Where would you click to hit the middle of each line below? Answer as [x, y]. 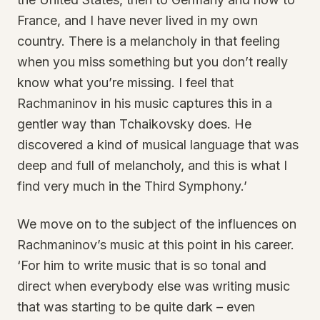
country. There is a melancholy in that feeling [149, 41]
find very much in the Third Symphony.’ [132, 186]
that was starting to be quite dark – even [136, 307]
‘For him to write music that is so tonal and [142, 265]
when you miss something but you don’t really [152, 62]
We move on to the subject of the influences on [157, 224]
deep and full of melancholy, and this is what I [152, 165]
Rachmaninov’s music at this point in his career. [156, 245]
